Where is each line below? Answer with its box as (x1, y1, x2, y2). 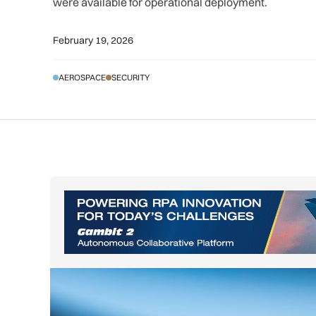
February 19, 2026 (53, 34, 134, 47)
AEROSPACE (59, 72, 107, 83)
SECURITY (111, 72, 150, 83)
